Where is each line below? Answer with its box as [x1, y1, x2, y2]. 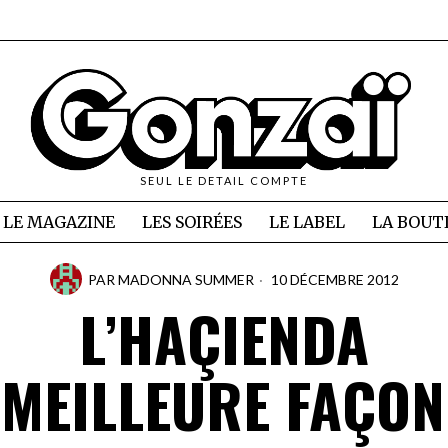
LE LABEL [268, 212, 345, 233]
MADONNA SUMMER [117, 270, 254, 288]
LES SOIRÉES [141, 212, 242, 233]
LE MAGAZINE [2, 212, 115, 233]
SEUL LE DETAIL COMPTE [140, 174, 308, 188]
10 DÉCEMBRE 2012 [267, 270, 399, 288]
